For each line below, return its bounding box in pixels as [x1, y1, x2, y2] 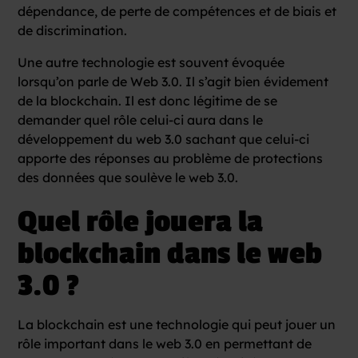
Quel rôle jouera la [18, 204, 264, 240]
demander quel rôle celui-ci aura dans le [18, 111, 264, 128]
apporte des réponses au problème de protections [18, 149, 324, 166]
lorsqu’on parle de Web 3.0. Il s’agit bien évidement [18, 73, 329, 89]
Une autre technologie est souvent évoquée [18, 54, 285, 70]
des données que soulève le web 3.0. [18, 169, 239, 185]
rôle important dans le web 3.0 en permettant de [18, 335, 312, 352]
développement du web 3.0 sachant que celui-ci [18, 130, 310, 147]
